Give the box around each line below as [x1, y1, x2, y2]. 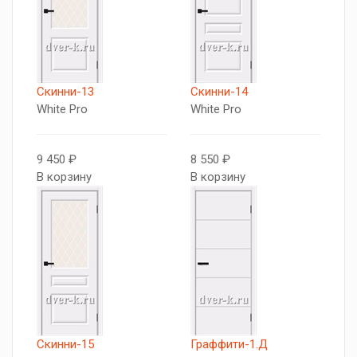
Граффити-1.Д [190, 337, 268, 351]
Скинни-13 [37, 84, 94, 99]
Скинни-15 [37, 337, 94, 351]
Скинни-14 [190, 84, 248, 99]
